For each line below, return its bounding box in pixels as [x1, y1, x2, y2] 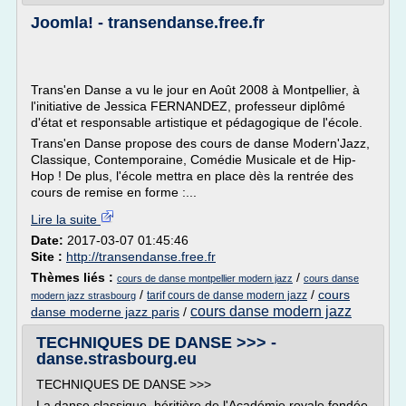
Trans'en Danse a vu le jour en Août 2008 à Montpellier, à [31, 82, 360, 97]
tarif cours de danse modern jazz [147, 289, 307, 302]
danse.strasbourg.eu [36, 350, 197, 368]
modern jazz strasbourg [31, 290, 136, 301]
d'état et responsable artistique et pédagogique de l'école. [31, 115, 362, 130]
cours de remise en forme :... [31, 185, 197, 199]
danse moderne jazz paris [31, 304, 179, 319]
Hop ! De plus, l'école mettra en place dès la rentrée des [31, 169, 353, 183]
